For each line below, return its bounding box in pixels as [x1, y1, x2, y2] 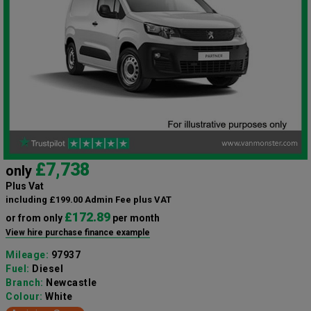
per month [110, 212, 160, 224]
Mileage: [6, 249, 51, 261]
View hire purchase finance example [6, 228, 150, 238]
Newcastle [46, 277, 97, 289]
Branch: [6, 277, 46, 289]
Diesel [32, 263, 63, 275]
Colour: [6, 291, 45, 303]
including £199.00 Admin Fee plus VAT [6, 194, 171, 205]
